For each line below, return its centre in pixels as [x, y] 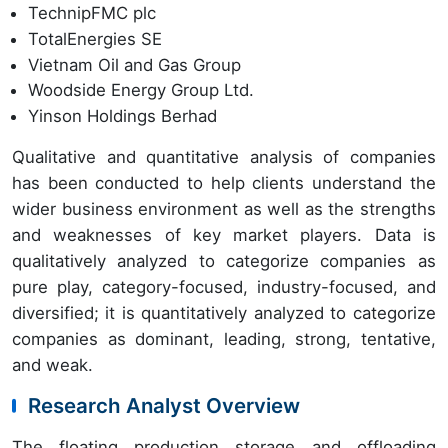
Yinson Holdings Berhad [122, 115]
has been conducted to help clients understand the [224, 182]
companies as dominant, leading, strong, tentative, [224, 338]
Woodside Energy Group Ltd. [141, 90]
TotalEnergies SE [95, 39]
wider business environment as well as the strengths [224, 208]
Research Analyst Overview [164, 405]
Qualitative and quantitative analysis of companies [224, 156]
